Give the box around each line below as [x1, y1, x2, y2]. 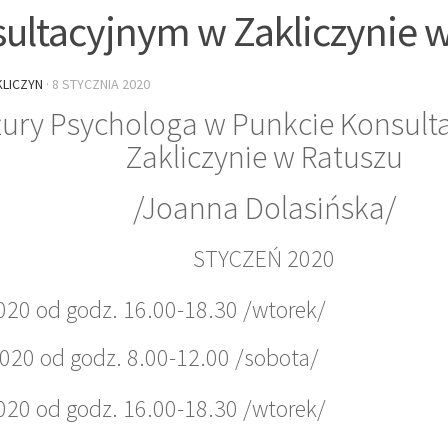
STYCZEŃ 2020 [193, 242, 335, 274]
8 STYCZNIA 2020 [52, 74, 150, 93]
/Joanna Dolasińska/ [132, 187, 396, 228]
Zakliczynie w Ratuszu [125, 136, 403, 177]
